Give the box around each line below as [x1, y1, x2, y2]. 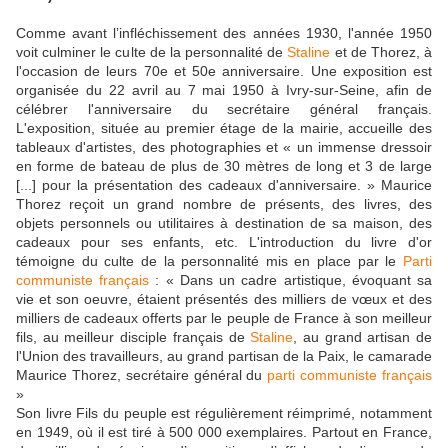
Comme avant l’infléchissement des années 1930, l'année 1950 [16, 24, 432, 41]
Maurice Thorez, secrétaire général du [16, 366, 268, 383]
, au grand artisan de [293, 328, 433, 345]
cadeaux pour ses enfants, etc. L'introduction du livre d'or [16, 233, 432, 250]
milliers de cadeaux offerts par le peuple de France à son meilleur [16, 309, 432, 326]
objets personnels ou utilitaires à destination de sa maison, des [16, 214, 432, 231]
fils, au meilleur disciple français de [16, 328, 251, 345]
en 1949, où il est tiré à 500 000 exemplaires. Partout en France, [16, 423, 432, 440]
